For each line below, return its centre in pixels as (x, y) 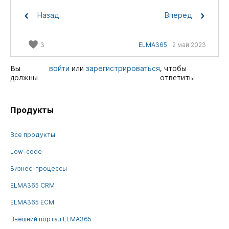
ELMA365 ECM (32, 202)
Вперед (179, 15)
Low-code (26, 151)
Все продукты (33, 134)
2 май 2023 (189, 44)
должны (25, 77)
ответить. (178, 77)
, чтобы (174, 68)
